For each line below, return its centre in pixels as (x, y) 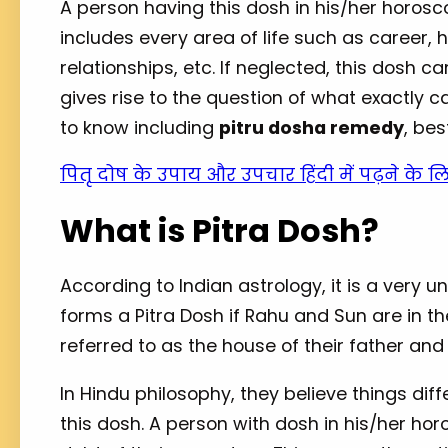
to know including (139, 127)
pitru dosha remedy (311, 127)
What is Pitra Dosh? (219, 231)
